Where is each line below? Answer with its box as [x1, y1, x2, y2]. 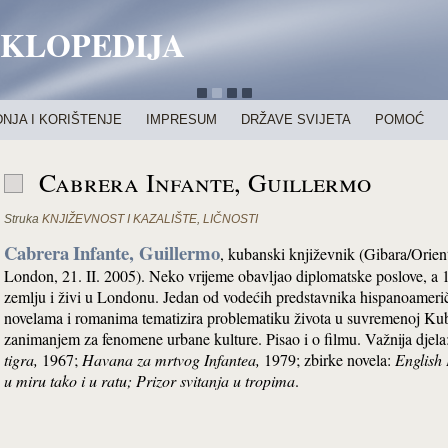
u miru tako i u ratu [4, 370, 127, 391]
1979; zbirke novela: [260, 349, 395, 370]
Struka [4, 212, 39, 226]
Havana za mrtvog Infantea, [82, 349, 260, 370]
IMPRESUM [146, 112, 217, 127]
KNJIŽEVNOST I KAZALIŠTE [42, 212, 197, 226]
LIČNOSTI [203, 212, 258, 226]
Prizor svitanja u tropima [136, 370, 295, 391]
